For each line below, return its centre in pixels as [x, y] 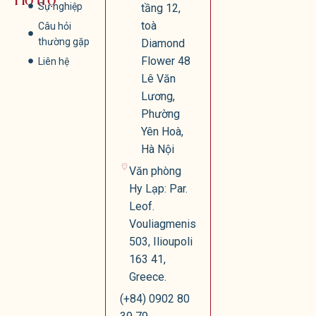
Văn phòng [156, 171]
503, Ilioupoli [161, 241]
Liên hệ [53, 61]
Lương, [158, 96]
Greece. [148, 276]
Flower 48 [166, 61]
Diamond [163, 43]
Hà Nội [158, 149]
